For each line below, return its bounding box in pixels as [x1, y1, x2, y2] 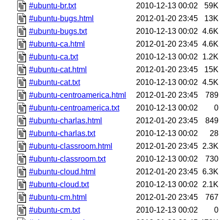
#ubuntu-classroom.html [29, 141, 113, 150]
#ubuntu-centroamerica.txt [29, 103, 120, 112]
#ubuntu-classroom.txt [29, 154, 106, 163]
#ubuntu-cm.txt [29, 205, 81, 214]
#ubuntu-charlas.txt [29, 129, 96, 137]
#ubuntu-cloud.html [29, 167, 96, 176]
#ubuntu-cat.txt [29, 78, 81, 86]
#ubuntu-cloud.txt [29, 180, 89, 189]
